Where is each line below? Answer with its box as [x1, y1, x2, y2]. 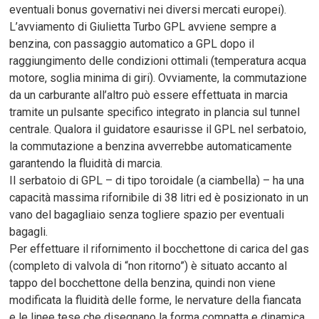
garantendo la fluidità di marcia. [9, 156, 163, 170]
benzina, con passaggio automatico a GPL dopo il [9, 36, 255, 51]
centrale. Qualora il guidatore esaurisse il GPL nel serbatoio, [9, 122, 307, 136]
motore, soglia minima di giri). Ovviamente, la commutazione [9, 70, 308, 85]
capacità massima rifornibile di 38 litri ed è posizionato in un [9, 190, 309, 204]
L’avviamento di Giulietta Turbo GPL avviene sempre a [9, 19, 277, 33]
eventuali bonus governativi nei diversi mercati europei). [9, 2, 287, 16]
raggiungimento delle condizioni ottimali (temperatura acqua [9, 53, 307, 68]
